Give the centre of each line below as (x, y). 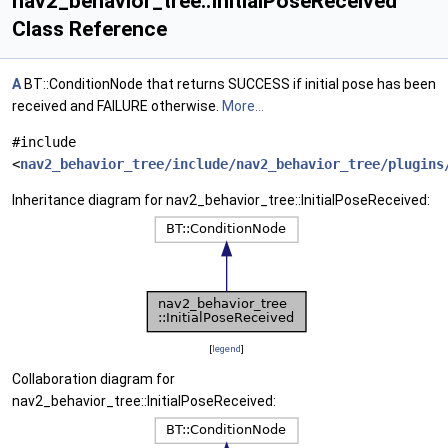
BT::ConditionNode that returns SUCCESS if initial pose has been (228, 84)
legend (226, 348)
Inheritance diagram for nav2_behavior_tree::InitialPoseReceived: (221, 200)
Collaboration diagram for (93, 379)
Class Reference (89, 29)
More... (243, 106)
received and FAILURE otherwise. (117, 106)
